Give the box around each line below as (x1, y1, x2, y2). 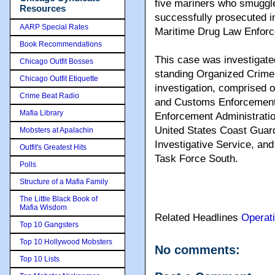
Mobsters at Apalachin (20, 125, 93, 134)
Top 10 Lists (20, 254, 60, 263)
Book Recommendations (20, 39, 102, 48)
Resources (20, 3, 66, 14)
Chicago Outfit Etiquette (20, 74, 98, 83)
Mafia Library (20, 108, 63, 117)
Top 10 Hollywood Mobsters (20, 237, 112, 246)
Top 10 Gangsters (20, 220, 79, 229)
